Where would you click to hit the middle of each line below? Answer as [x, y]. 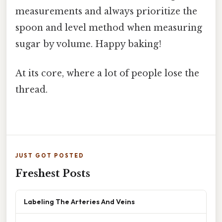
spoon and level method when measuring [109, 28]
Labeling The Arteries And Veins [79, 202]
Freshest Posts [53, 174]
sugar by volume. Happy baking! [88, 44]
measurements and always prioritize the [106, 11]
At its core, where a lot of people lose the [107, 74]
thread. [31, 90]
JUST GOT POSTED [50, 156]
